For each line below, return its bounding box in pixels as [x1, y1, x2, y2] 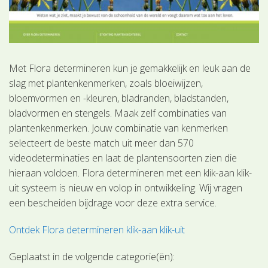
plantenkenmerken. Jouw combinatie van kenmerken [9, 121, 229, 135]
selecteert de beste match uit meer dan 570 [9, 136, 194, 150]
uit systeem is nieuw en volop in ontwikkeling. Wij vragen [9, 181, 243, 194]
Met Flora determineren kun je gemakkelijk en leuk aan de [9, 61, 251, 75]
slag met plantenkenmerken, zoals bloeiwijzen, [9, 76, 203, 90]
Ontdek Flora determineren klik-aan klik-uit [9, 223, 185, 236]
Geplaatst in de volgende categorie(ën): [9, 249, 175, 263]
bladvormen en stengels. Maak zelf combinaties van [9, 106, 227, 120]
